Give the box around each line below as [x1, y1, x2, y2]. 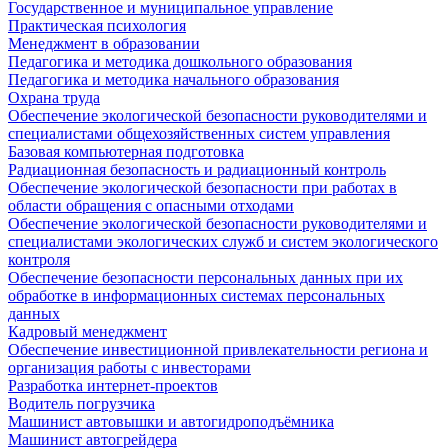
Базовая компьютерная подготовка [8, 142, 244, 160]
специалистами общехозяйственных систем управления [8, 124, 390, 142]
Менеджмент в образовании [8, 34, 200, 52]
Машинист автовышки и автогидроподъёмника [8, 412, 334, 430]
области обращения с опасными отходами [8, 196, 294, 214]
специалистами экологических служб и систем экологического [8, 232, 438, 250]
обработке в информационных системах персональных [8, 286, 385, 304]
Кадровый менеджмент [8, 322, 167, 340]
